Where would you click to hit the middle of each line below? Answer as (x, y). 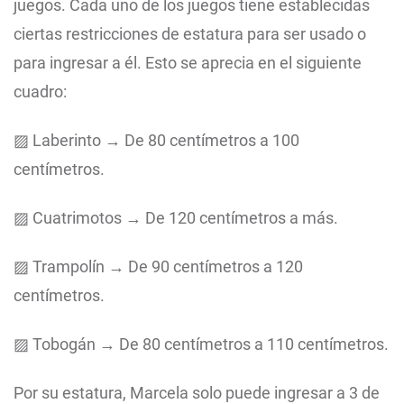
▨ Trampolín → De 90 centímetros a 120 (158, 267)
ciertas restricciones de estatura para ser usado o (190, 34)
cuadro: (40, 92)
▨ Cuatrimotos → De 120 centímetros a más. (176, 218)
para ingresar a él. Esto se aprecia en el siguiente (188, 63)
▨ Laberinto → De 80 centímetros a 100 (156, 141)
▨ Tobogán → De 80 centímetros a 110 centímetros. (201, 344)
